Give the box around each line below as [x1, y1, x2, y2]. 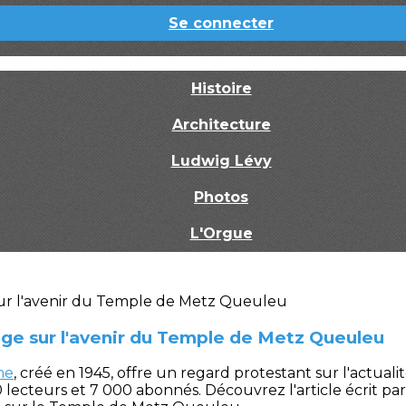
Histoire [190, 80, 252, 97]
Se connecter [169, 14, 274, 32]
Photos [194, 188, 248, 206]
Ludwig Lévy [170, 152, 272, 169]
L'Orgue [189, 225, 253, 242]
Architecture [171, 116, 271, 133]
